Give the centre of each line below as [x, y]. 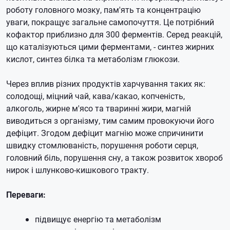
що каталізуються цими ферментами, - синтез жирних [110, 46]
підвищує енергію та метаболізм [98, 219]
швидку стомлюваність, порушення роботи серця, [102, 145]
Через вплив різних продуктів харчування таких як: [106, 83]
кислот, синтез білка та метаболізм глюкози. [93, 59]
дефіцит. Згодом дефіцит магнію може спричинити [105, 133]
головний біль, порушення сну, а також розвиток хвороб [114, 157]
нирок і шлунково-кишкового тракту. [78, 170]
